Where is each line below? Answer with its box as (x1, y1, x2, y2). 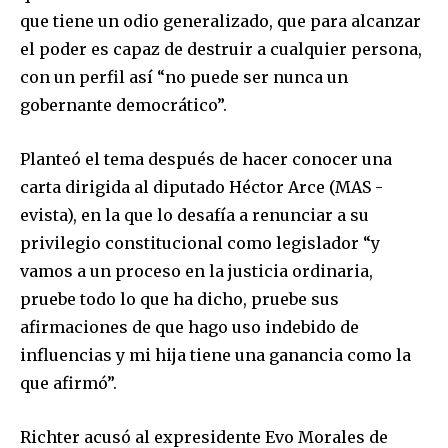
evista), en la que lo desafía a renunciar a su (20, 204, 369, 225)
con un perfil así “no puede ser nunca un (20, 66, 348, 87)
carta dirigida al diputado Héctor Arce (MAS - (20, 176, 383, 197)
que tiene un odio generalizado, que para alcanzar (20, 10, 421, 31)
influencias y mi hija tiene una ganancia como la (20, 344, 411, 365)
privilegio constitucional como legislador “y (20, 232, 380, 253)
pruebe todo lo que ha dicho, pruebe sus (20, 288, 339, 309)
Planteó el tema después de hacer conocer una (20, 148, 392, 169)
